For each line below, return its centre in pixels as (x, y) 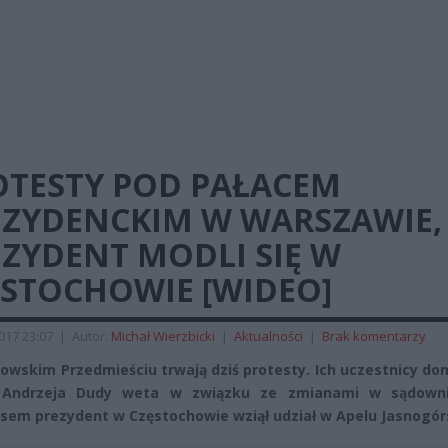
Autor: (91, 336)
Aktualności (268, 336)
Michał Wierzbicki (163, 336)
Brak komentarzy (374, 336)
